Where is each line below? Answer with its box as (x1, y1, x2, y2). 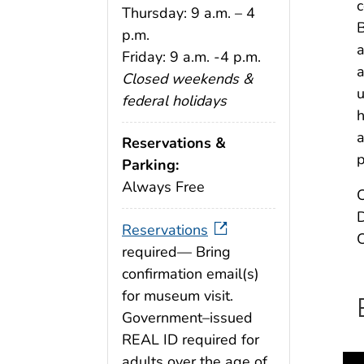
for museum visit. (122, 286, 233, 306)
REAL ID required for (122, 330, 259, 350)
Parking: (122, 155, 179, 175)
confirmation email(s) (122, 264, 259, 284)
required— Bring (122, 242, 231, 262)
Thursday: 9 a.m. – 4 (122, 2, 255, 23)
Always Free (122, 177, 205, 197)
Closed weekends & (122, 68, 253, 89)
